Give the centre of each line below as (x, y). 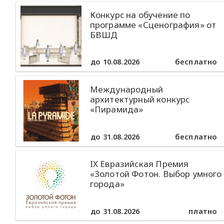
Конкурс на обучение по (140, 14)
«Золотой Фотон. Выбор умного (156, 174)
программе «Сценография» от (153, 24)
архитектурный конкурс (140, 99)
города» (107, 184)
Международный (126, 89)
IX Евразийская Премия (139, 164)
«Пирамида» (116, 109)
